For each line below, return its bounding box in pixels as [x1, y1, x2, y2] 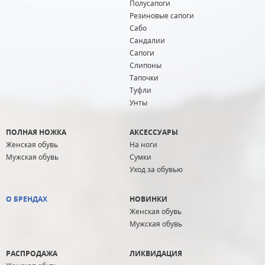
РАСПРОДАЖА [6, 248, 57, 258]
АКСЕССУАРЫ [130, 127, 179, 137]
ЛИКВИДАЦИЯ [130, 248, 183, 258]
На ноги [130, 140, 158, 150]
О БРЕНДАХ [6, 194, 47, 204]
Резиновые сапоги [130, 11, 195, 21]
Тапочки [130, 73, 159, 83]
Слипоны [130, 60, 162, 70]
